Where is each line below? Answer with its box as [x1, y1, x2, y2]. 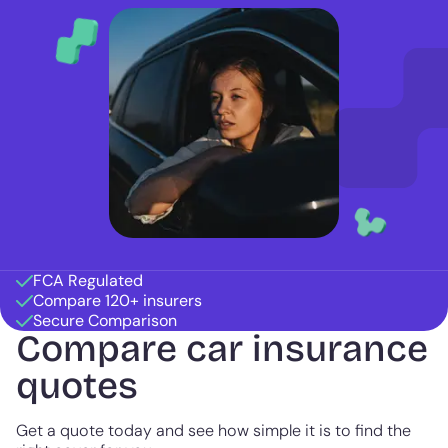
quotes [16, 364, 138, 409]
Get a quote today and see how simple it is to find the [16, 420, 411, 442]
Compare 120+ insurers [33, 290, 202, 312]
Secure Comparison [33, 310, 177, 332]
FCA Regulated [33, 270, 143, 292]
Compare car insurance [16, 327, 428, 372]
